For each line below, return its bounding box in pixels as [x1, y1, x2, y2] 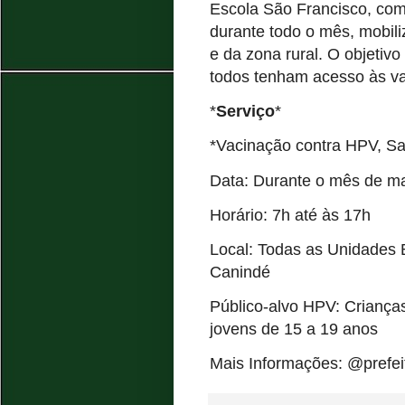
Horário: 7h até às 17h [210, 205, 375, 224]
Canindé [210, 262, 270, 281]
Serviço [216, 102, 275, 121]
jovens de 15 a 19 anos [210, 320, 378, 339]
